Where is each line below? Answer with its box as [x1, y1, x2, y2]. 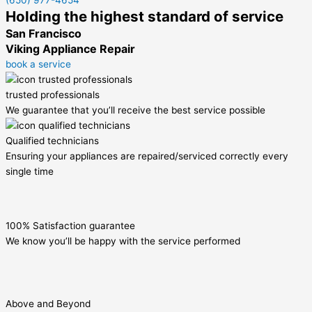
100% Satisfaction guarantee [6, 220, 135, 232]
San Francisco [6, 26, 81, 41]
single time [6, 166, 54, 178]
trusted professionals [6, 89, 100, 101]
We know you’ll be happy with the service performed [6, 235, 240, 247]
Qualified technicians [6, 135, 99, 147]
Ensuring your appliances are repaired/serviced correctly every [6, 150, 288, 162]
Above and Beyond [6, 298, 91, 310]
